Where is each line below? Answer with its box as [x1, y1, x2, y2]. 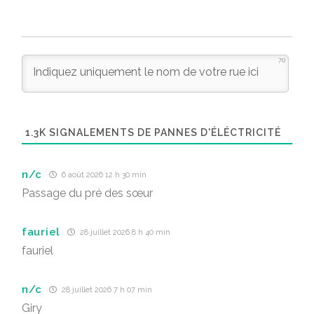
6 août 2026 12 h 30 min [60, 170, 147, 179]
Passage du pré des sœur [22, 186, 153, 200]
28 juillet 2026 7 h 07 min [60, 285, 153, 294]
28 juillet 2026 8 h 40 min [77, 228, 170, 237]
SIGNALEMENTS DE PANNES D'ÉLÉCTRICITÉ [46, 127, 281, 138]
